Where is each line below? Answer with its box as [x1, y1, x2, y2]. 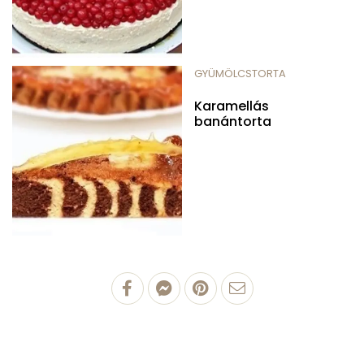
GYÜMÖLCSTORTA [194, 65, 286, 81]
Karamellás [194, 96, 269, 115]
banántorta [194, 111, 271, 131]
